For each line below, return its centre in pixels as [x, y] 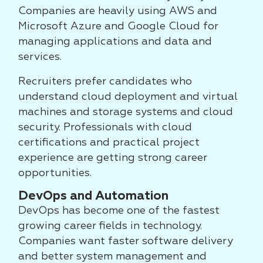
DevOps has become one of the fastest [119, 211]
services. [40, 57]
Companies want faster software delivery [126, 241]
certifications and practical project [109, 143]
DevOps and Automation [93, 196]
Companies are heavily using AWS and [118, 11]
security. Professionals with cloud [105, 127]
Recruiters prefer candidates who [105, 82]
